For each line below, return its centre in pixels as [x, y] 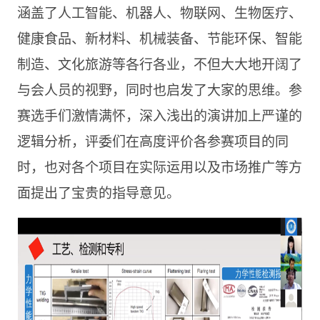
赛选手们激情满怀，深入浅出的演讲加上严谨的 [159, 115]
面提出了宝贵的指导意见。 [98, 192]
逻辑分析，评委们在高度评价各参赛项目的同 [152, 140]
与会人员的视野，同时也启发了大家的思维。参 [159, 89]
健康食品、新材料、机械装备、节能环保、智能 [159, 37]
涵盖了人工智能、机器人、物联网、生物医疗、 [159, 12]
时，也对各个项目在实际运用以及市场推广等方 [159, 166]
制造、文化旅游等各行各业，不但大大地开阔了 [159, 63]
